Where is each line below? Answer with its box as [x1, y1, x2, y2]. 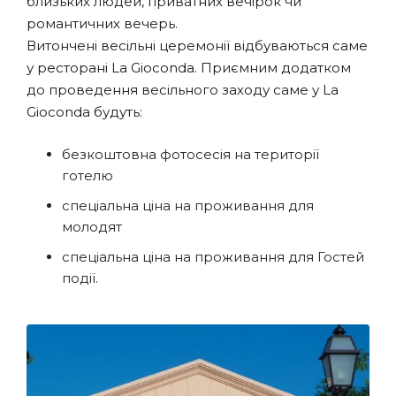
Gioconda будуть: [27, 103, 142, 121]
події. [62, 270, 98, 287]
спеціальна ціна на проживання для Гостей [62, 248, 364, 266]
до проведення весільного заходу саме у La [27, 81, 339, 99]
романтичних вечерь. [27, 15, 186, 33]
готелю [62, 167, 113, 185]
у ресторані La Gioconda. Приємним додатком [27, 59, 351, 77]
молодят [62, 218, 122, 236]
